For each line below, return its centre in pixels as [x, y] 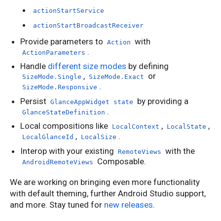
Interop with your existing [68, 151]
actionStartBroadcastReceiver [88, 25]
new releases [129, 204]
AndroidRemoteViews [58, 162]
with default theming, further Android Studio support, [108, 193]
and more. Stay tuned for [57, 204]
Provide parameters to [63, 41]
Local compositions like [65, 126]
